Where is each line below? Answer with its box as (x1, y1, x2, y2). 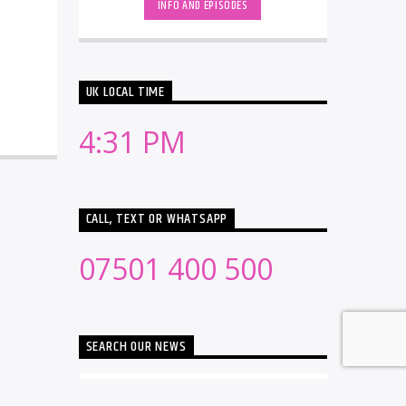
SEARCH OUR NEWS (85, 335, 187, 359)
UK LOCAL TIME (85, 81, 165, 104)
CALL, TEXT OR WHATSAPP (85, 208, 228, 231)
